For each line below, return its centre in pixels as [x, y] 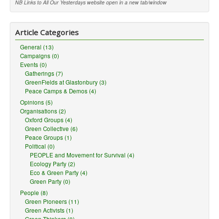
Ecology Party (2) [53, 164]
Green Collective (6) [51, 129]
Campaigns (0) [40, 56]
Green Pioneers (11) [52, 201]
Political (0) [40, 146]
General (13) [37, 47]
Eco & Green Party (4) [59, 173]
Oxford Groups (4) [49, 120]
